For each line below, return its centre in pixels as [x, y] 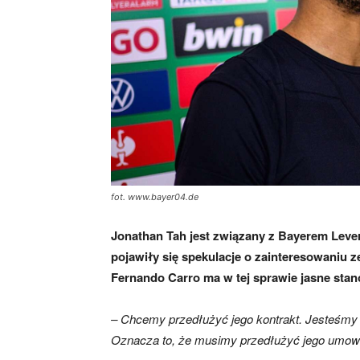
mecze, [309, 57]
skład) [305, 121]
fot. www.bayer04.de [155, 197]
